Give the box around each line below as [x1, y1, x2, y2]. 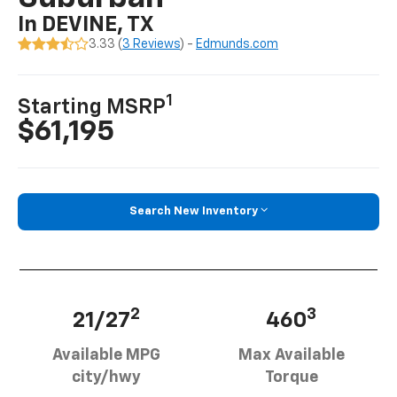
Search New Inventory [129, 206, 258, 218]
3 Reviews [122, 38, 181, 51]
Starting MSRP [18, 97, 167, 119]
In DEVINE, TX [18, 14, 154, 36]
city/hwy [71, 369, 141, 385]
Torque [264, 369, 318, 385]
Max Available [237, 346, 345, 363]
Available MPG [51, 346, 160, 363]
